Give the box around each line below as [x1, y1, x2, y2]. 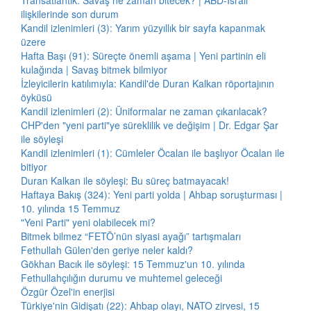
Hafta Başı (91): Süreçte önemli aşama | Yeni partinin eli [21, 49, 266, 62]
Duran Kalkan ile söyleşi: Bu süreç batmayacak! [21, 174, 229, 187]
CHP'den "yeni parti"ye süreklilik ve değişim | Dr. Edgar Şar [21, 118, 278, 132]
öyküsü [21, 90, 52, 104]
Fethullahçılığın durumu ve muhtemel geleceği [21, 271, 222, 285]
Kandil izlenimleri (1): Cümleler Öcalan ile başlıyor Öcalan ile [21, 146, 285, 160]
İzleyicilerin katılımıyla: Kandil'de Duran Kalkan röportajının [21, 76, 274, 90]
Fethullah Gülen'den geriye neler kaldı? [21, 243, 193, 257]
